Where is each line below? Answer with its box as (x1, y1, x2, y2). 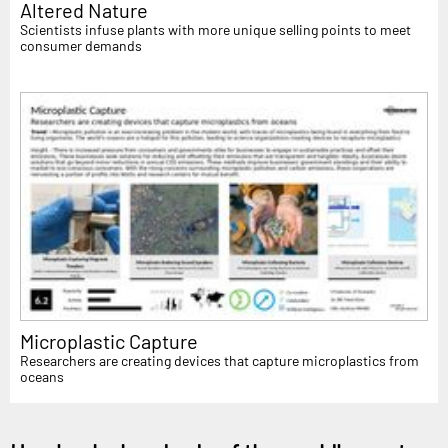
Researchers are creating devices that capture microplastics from (20, 352, 419, 370)
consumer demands (20, 36, 142, 54)
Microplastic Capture (20, 329, 198, 354)
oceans (20, 368, 64, 386)
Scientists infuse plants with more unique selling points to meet (20, 20, 411, 38)
